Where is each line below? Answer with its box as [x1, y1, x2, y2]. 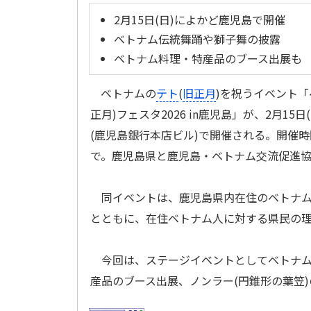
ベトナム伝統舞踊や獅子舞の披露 [114, 31, 280, 47]
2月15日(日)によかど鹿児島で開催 [114, 11, 285, 28]
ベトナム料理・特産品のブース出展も [114, 50, 302, 67]
